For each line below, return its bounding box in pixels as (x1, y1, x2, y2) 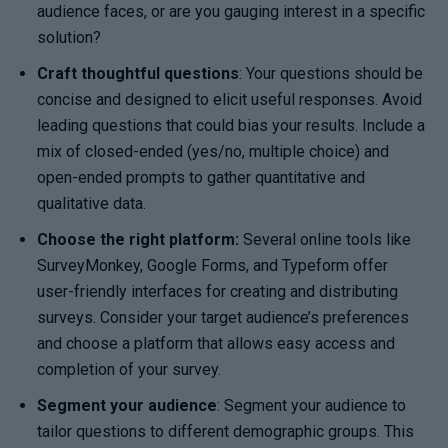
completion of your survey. (37, 359, 222, 379)
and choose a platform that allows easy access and (37, 333, 396, 353)
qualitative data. (37, 193, 147, 213)
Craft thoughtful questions (37, 63, 240, 83)
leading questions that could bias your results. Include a (37, 115, 426, 135)
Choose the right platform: (37, 229, 240, 249)
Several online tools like (239, 229, 412, 249)
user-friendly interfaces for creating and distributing (37, 281, 399, 301)
